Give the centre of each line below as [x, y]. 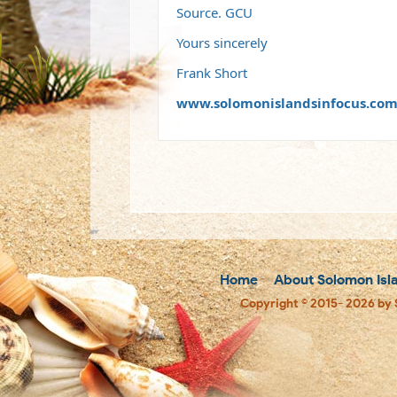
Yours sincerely [222, 43]
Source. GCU [214, 12]
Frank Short [212, 73]
